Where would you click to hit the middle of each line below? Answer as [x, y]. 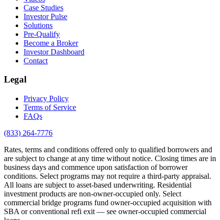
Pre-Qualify [42, 34]
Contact [36, 60]
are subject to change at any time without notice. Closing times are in [110, 158]
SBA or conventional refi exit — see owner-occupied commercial [105, 211]
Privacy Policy [46, 98]
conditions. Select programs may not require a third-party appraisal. [108, 176]
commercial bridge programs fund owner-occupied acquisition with [108, 202]
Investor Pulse [45, 16]
